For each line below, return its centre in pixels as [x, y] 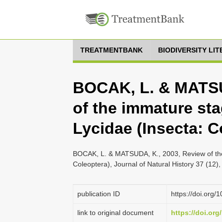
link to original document [115, 213]
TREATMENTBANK [111, 50]
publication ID [99, 194]
